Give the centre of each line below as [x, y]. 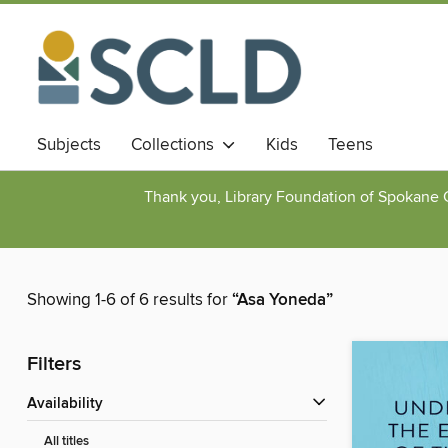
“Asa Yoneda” [282, 300]
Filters [54, 365]
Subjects [69, 145]
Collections [176, 145]
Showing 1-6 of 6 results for [129, 300]
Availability [70, 404]
